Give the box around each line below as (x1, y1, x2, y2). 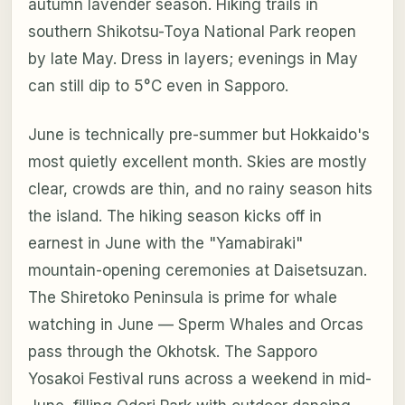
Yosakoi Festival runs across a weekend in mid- (27, 369, 372, 388)
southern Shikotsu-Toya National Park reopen (27, 22, 356, 41)
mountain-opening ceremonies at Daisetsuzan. (27, 260, 367, 279)
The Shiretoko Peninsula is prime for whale (27, 287, 337, 306)
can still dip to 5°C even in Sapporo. (27, 76, 288, 95)
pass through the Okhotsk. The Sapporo (27, 342, 317, 361)
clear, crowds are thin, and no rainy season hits (27, 179, 372, 198)
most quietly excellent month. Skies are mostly (27, 152, 367, 171)
